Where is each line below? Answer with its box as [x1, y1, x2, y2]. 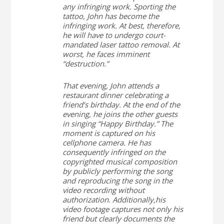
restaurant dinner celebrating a [62, 90, 168, 100]
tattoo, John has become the [62, 11, 159, 21]
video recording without [62, 185, 144, 195]
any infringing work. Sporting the [62, 1, 175, 11]
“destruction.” [62, 58, 108, 68]
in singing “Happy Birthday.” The [62, 118, 173, 128]
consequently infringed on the [62, 147, 165, 157]
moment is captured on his [62, 128, 155, 138]
